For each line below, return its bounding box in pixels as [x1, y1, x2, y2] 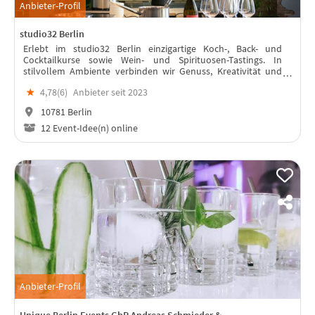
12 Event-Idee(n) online [38, 121, 138, 134]
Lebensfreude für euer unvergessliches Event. [23, 76, 213, 89]
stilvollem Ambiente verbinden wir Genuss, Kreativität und [23, 65, 282, 78]
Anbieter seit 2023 [73, 86, 148, 99]
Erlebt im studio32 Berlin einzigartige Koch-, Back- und [23, 42, 282, 56]
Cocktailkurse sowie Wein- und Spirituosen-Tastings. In [23, 53, 282, 67]
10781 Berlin [38, 105, 92, 119]
